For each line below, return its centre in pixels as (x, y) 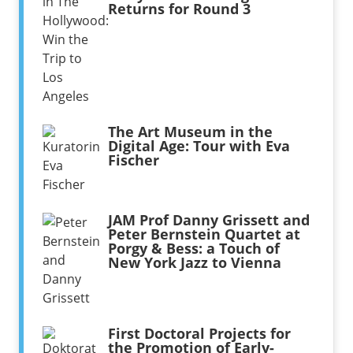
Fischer (133, 160)
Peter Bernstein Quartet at (204, 234)
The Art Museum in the (190, 131)
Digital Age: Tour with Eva (199, 145)
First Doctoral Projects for (199, 333)
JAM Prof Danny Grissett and (208, 219)
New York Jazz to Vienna (194, 262)
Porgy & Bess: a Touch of (193, 248)
